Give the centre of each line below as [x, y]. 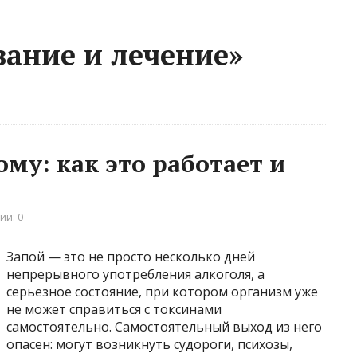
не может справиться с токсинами [114, 309]
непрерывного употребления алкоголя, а [135, 274]
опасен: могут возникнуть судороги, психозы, [149, 344]
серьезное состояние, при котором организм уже [162, 291]
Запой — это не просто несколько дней [131, 256]
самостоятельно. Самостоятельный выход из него [164, 326]
